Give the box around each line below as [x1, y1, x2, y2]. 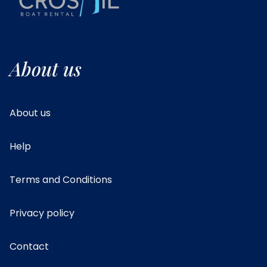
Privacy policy [10, 206, 74, 220]
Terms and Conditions [10, 172, 112, 187]
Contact [10, 239, 49, 253]
